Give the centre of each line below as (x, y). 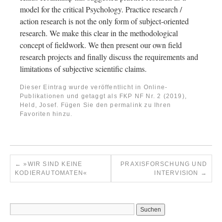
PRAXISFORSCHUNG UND (164, 164)
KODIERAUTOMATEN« (51, 173)
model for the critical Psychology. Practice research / (101, 9)
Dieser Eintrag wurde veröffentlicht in (82, 87)
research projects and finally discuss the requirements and (109, 57)
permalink (126, 105)
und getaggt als (92, 96)
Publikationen (42, 96)
